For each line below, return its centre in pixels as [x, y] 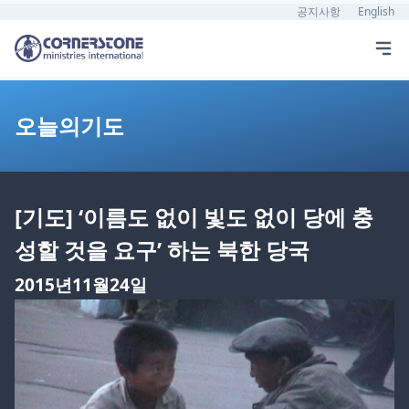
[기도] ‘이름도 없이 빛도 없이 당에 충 [194, 217]
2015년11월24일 [81, 284]
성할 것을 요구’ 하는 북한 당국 [162, 250]
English [376, 11]
